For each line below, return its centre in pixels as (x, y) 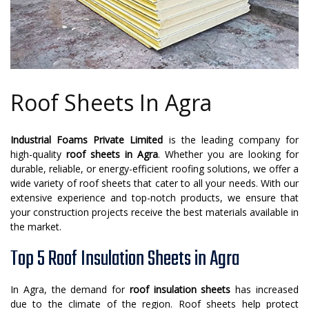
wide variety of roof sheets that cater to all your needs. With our (154, 183)
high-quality (38, 154)
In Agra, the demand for (70, 290)
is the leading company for (231, 140)
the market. (36, 227)
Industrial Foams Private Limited (87, 140)
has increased (265, 290)
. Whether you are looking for (228, 154)
